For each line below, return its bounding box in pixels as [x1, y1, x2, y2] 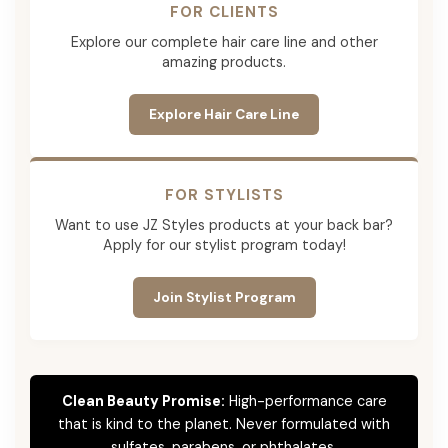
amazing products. [162, 52, 286, 71]
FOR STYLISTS [164, 184, 284, 205]
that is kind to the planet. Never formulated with [58, 414, 390, 433]
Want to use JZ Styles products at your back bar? [55, 215, 393, 234]
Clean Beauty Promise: [61, 391, 225, 410]
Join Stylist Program [152, 288, 296, 306]
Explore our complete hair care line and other [70, 32, 378, 51]
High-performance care [224, 391, 387, 410]
